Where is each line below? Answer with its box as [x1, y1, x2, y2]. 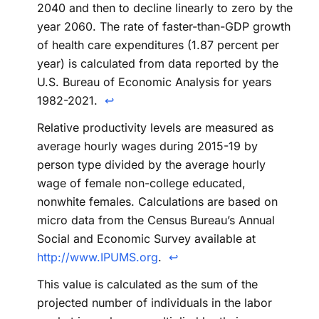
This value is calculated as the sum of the [37, 276, 258, 291]
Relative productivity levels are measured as [37, 120, 273, 135]
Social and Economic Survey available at [37, 231, 256, 246]
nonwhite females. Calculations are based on [37, 194, 278, 209]
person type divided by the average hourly [37, 157, 266, 172]
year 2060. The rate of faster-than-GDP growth [37, 19, 291, 33]
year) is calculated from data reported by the [37, 56, 278, 70]
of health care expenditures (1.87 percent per [37, 37, 279, 52]
